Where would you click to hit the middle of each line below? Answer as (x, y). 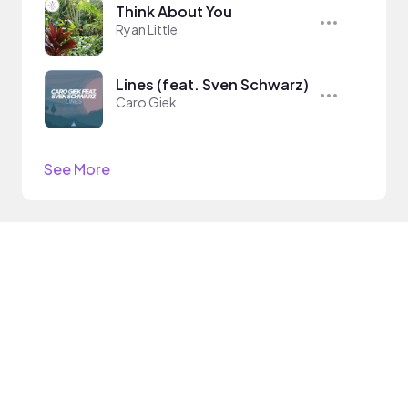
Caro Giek (146, 102)
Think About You (174, 11)
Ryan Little (147, 29)
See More (77, 169)
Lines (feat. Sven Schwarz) (212, 84)
